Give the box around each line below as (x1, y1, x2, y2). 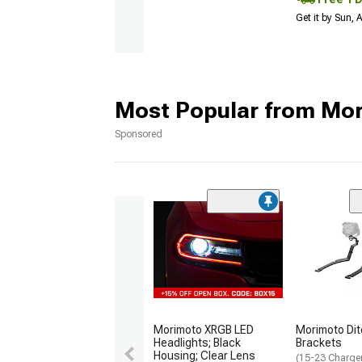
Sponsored (115, 128, 162, 141)
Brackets (296, 336, 342, 350)
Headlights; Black (154, 336, 241, 350)
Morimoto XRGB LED (154, 323, 254, 337)
